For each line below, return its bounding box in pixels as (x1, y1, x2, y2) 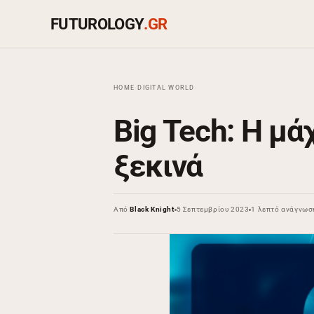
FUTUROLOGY (50, 15, 144, 33)
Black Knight (130, 205, 175, 214)
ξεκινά (114, 148, 203, 185)
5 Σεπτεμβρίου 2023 (176, 205, 250, 214)
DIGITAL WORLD (137, 84, 195, 91)
